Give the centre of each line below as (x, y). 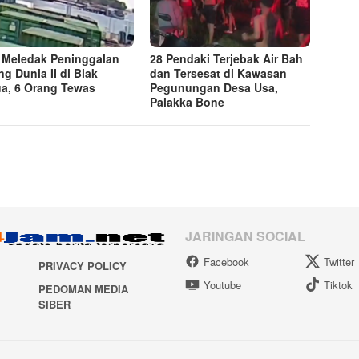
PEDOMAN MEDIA (83, 288)
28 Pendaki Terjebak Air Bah (227, 59)
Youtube (222, 285)
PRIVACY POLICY (82, 265)
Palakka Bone (188, 102)
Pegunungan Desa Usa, (214, 88)
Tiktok (339, 285)
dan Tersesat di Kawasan (219, 73)
